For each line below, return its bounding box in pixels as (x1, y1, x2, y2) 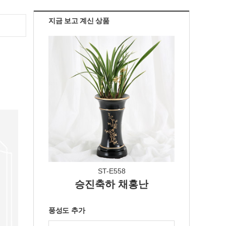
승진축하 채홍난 (75, 179, 148, 190)
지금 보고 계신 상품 (48, 17, 109, 25)
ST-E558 (97, 167, 126, 175)
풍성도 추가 (48, 206, 85, 214)
